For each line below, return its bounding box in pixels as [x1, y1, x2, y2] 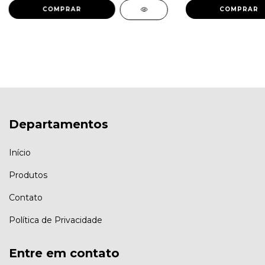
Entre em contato [9, 245, 119, 260]
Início [9, 147, 31, 158]
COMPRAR [219, 5, 258, 14]
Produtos [9, 169, 47, 180]
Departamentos [9, 117, 108, 132]
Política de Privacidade [9, 214, 102, 225]
